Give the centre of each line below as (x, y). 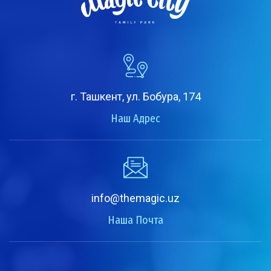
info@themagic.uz (135, 198)
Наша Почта (135, 220)
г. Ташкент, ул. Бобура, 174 (135, 97)
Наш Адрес (135, 119)
